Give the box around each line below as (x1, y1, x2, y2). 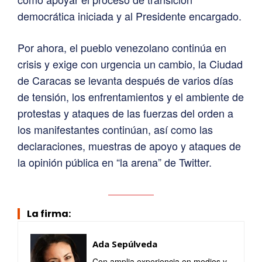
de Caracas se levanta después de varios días (18, 73, 233, 88)
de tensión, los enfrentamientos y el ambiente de (18, 89, 244, 105)
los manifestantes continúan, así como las (18, 122, 213, 137)
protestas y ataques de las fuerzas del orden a (18, 105, 233, 121)
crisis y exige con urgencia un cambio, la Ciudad (18, 56, 243, 72)
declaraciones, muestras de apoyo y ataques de (18, 138, 241, 154)
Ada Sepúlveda (92, 238, 157, 250)
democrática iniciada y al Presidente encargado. (18, 8, 242, 24)
